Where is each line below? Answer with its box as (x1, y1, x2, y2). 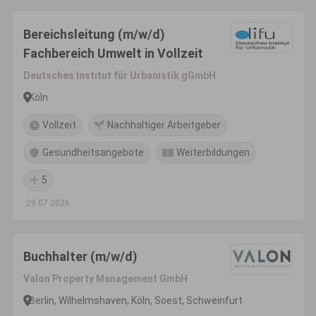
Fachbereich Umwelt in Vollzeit (23, 46, 203, 61)
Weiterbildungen (176, 147, 250, 158)
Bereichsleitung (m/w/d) (23, 27, 165, 42)
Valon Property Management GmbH (23, 273, 188, 284)
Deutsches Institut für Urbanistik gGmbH (23, 70, 216, 81)
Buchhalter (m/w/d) (23, 249, 138, 264)
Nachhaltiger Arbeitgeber (107, 119, 221, 130)
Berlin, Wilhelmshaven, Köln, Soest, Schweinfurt (29, 294, 243, 306)
